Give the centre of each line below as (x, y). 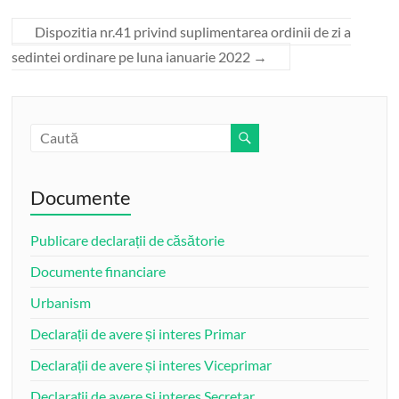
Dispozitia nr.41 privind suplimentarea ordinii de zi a (193, 31)
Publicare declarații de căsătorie (128, 240)
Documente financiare (98, 271)
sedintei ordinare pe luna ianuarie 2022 (133, 56)
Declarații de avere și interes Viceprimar (151, 364)
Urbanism (61, 302)
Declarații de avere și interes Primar (138, 333)
